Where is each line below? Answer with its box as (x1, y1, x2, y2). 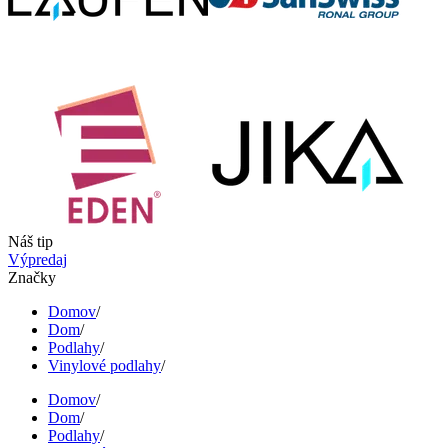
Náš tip (8, 233, 53, 250)
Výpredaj (8, 251, 67, 268)
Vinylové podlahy (48, 357, 161, 374)
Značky (8, 269, 56, 286)
